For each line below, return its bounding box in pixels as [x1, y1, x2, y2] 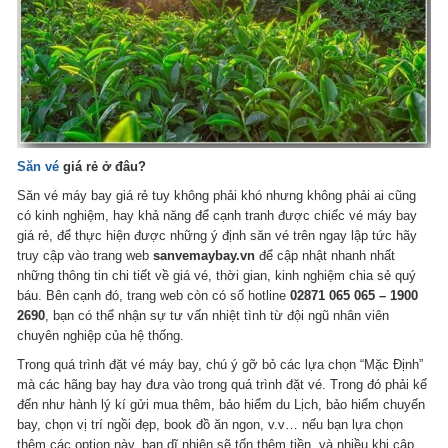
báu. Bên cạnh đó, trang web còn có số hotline [17, 288, 291, 304]
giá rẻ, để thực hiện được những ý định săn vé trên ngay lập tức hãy [17, 228, 418, 244]
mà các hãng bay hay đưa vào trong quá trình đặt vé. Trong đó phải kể [17, 377, 428, 393]
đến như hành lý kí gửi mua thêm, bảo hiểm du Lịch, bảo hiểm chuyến [17, 397, 426, 413]
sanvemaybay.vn [153, 248, 256, 264]
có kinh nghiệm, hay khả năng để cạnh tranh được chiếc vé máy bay [17, 208, 418, 224]
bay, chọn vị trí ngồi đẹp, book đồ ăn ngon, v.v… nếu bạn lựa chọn [17, 417, 404, 433]
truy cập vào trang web [17, 248, 154, 264]
